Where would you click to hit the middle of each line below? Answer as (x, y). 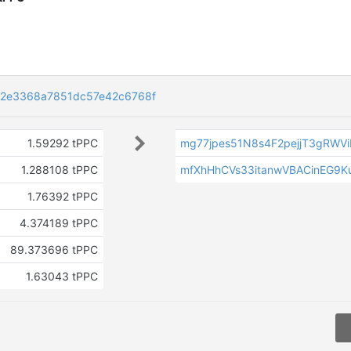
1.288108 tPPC (59, 170)
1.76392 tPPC (62, 196)
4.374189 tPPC (58, 223)
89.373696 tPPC (54, 250)
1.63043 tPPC (62, 276)
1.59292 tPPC (62, 143)
